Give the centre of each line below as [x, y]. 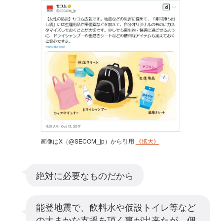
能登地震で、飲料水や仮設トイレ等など [116, 206]
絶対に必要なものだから [85, 175]
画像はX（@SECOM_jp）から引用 [88, 141]
